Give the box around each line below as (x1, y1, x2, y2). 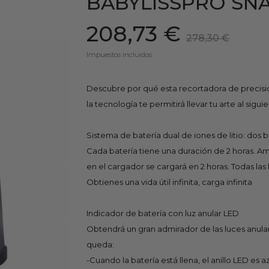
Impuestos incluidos (86, 50, 152, 59)
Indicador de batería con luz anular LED (86, 208, 239, 218)
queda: (86, 239, 114, 249)
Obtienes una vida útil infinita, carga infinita (86, 177, 252, 187)
